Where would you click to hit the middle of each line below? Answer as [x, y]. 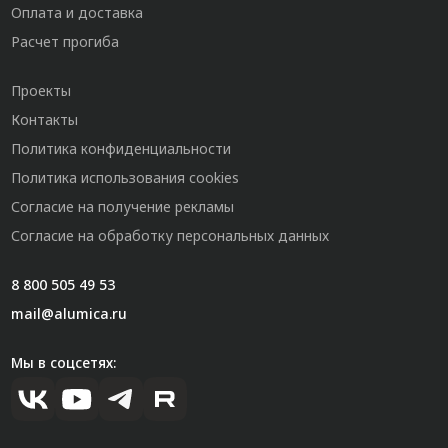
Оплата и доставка [76, 13]
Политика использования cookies [124, 178]
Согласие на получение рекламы [122, 207]
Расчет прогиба [64, 42]
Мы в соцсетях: [63, 363]
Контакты [44, 120]
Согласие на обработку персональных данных [169, 236]
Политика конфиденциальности [120, 149]
